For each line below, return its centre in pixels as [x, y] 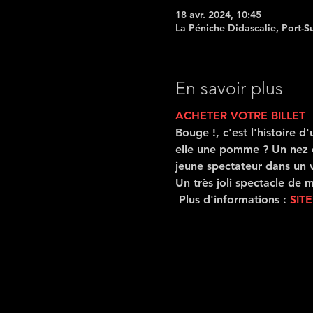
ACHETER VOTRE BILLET [240, 116]
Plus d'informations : [232, 199]
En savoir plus [229, 88]
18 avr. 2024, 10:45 [218, 14]
